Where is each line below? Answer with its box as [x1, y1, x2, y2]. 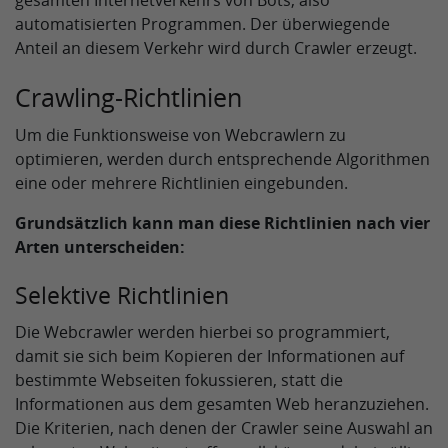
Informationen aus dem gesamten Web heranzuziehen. [15, 393, 429, 415]
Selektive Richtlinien [15, 279, 229, 311]
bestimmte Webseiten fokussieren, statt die [15, 369, 343, 391]
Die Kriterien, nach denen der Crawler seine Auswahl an [15, 417, 433, 439]
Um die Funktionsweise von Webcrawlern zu [15, 124, 346, 146]
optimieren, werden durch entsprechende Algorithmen [15, 148, 430, 170]
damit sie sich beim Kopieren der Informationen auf [15, 345, 404, 367]
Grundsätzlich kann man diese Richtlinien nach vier [15, 212, 430, 234]
